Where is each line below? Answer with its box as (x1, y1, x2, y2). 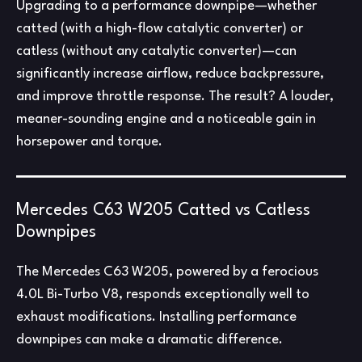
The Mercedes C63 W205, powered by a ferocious (16, 265, 318, 280)
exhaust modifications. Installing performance (16, 310, 297, 325)
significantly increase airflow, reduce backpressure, (16, 66, 324, 81)
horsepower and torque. (16, 134, 162, 149)
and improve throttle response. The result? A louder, (16, 89, 334, 103)
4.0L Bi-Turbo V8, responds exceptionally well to (16, 288, 309, 302)
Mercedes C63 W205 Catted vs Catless (16, 201, 310, 219)
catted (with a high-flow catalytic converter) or (16, 21, 303, 36)
